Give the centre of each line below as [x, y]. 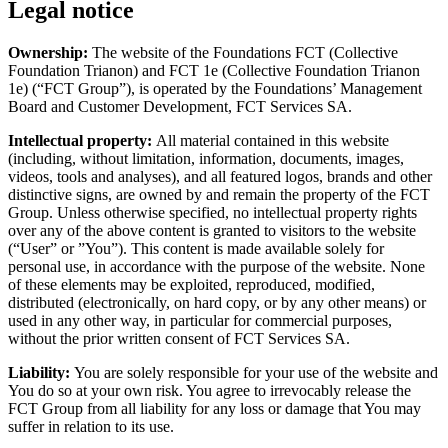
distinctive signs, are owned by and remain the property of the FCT [219, 194]
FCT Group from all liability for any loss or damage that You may [214, 408]
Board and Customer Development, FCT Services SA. [182, 106]
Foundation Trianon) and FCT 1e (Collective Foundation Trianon [214, 70]
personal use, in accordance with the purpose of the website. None [216, 266]
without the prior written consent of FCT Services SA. [179, 338]
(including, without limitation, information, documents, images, [206, 158]
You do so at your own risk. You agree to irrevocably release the [209, 390]
